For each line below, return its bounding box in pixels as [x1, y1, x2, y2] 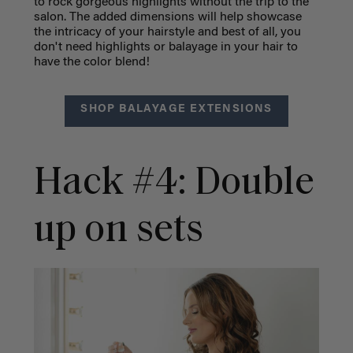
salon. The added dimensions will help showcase [33, 10, 302, 24]
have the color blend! [33, 55, 150, 69]
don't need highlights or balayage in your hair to [33, 40, 298, 54]
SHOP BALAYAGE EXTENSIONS [80, 103, 273, 115]
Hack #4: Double [33, 163, 314, 204]
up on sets [33, 210, 211, 251]
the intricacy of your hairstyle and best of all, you [33, 25, 301, 39]
